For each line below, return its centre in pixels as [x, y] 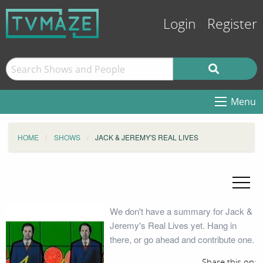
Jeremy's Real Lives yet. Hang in [173, 225]
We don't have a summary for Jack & [181, 211]
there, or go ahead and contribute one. [182, 239]
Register [232, 24]
